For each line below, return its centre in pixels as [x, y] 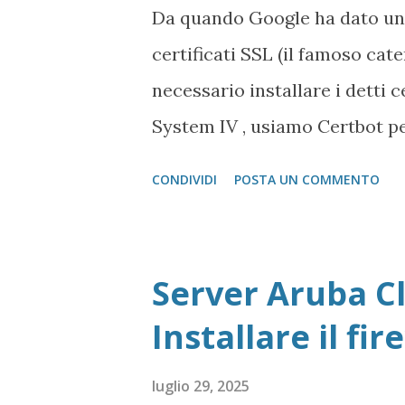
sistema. [187, 162]
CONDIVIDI [184, 179]
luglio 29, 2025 [201, 386]
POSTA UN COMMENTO [307, 179]
